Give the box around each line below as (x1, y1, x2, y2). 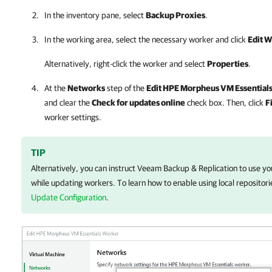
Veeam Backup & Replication (137, 163, 237, 173)
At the (44, 83, 67, 93)
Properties (207, 59, 248, 69)
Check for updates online (92, 98, 185, 107)
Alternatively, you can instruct (31, 163, 137, 173)
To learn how (117, 178, 162, 188)
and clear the (44, 98, 92, 107)
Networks (67, 83, 105, 93)
